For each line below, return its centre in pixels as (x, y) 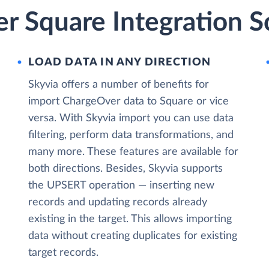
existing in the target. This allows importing (130, 219)
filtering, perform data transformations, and (131, 135)
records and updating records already (118, 202)
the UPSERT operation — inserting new (122, 186)
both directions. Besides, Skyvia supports (126, 169)
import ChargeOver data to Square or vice (129, 101)
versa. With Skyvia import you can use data (131, 118)
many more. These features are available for (134, 152)
